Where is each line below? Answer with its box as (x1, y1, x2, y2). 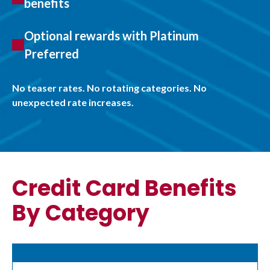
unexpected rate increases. (12, 96, 134, 108)
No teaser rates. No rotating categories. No (12, 82, 207, 94)
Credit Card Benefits (12, 173, 237, 204)
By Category (12, 198, 149, 229)
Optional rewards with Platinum (24, 28, 199, 43)
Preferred (24, 46, 79, 61)
